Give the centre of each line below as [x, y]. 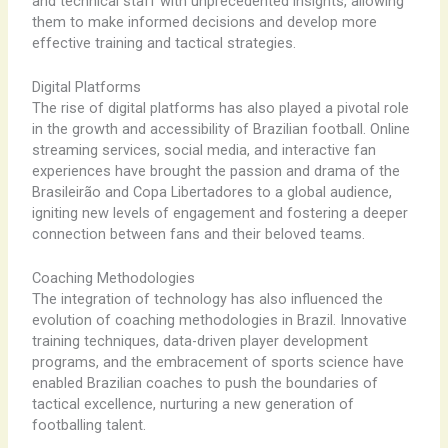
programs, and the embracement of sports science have [217, 362]
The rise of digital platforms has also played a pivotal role [220, 107]
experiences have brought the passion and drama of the [215, 170]
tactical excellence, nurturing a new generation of [192, 404]
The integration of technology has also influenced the [207, 299]
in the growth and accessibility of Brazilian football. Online [220, 128]
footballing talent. [88, 425]
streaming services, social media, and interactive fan [203, 149]
